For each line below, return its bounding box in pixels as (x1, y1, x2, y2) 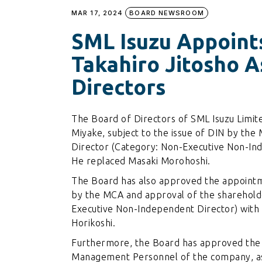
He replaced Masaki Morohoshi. (71, 155, 211, 166)
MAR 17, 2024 (71, 8, 123, 17)
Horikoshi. (71, 217, 115, 228)
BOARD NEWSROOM (129, 8, 204, 17)
